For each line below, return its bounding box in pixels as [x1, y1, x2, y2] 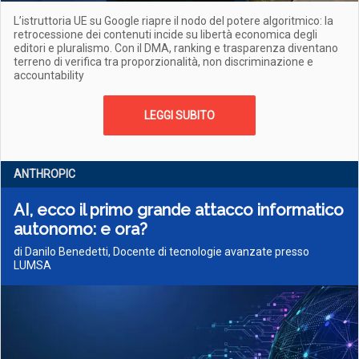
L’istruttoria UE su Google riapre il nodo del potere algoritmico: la [14, 14, 333, 27]
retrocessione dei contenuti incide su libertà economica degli [14, 28, 317, 41]
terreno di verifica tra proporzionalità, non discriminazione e [14, 55, 313, 68]
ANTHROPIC [14, 167, 75, 180]
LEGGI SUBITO [144, 109, 215, 122]
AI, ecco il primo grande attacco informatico [14, 200, 344, 220]
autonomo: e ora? [14, 220, 147, 239]
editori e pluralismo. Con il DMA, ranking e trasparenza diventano [14, 42, 338, 54]
